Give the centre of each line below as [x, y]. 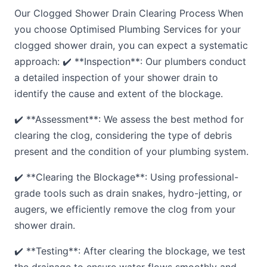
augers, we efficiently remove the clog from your [125, 209]
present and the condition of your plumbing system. [131, 151]
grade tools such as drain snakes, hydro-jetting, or [128, 193]
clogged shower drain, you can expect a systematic [131, 45]
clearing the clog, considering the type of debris [123, 135]
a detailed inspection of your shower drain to [116, 77]
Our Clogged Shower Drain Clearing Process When [129, 13]
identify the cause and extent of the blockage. [119, 94]
